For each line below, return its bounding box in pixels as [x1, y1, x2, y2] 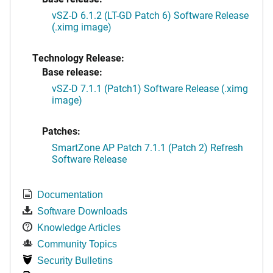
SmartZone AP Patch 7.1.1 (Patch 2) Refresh [52, 141, 243, 154]
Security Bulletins [37, 255, 113, 266]
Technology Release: [32, 51, 124, 64]
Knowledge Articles [37, 222, 121, 233]
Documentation [37, 190, 103, 200]
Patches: [42, 124, 80, 137]
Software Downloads [37, 206, 127, 216]
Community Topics [37, 239, 117, 249]
